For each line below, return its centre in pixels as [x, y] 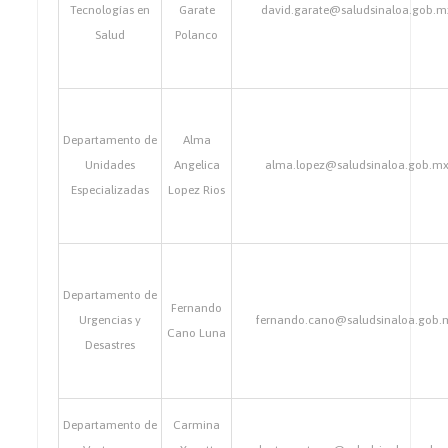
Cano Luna [197, 333]
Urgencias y [110, 320]
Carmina [197, 425]
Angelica [196, 165]
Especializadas [110, 190]
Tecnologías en [110, 10]
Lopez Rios [197, 190]
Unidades [110, 165]
